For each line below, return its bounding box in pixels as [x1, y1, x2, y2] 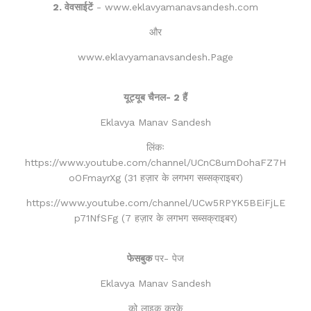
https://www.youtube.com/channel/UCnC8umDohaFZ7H [25, 156, 286, 168]
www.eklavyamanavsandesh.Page [78, 51, 233, 62]
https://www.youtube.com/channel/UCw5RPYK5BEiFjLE [26, 196, 285, 208]
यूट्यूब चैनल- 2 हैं [124, 91, 187, 103]
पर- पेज [155, 252, 184, 264]
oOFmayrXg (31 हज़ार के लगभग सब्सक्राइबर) [68, 171, 243, 183]
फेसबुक [127, 252, 155, 264]
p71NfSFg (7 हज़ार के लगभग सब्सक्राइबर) [74, 212, 237, 224]
